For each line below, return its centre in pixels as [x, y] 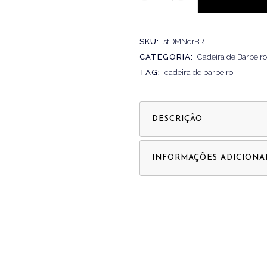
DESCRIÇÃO [177, 119]
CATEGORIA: [167, 57]
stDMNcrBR [184, 42]
